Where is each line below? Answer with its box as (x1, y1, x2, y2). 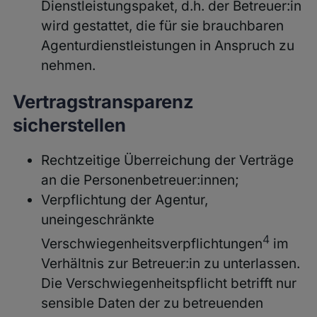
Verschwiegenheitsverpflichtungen (40, 236, 263, 253)
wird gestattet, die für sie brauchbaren (40, 17, 284, 34)
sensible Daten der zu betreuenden (40, 295, 263, 312)
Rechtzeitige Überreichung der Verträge (40, 151, 294, 168)
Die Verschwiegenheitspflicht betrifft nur (40, 275, 296, 292)
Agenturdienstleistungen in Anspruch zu (40, 37, 294, 54)
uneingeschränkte (40, 211, 154, 228)
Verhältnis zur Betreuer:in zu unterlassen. (40, 255, 300, 272)
